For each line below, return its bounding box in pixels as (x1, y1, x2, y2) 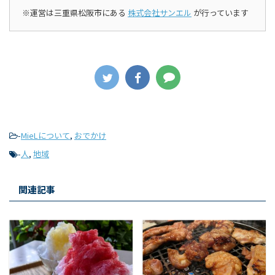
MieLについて (21, 130, 70, 142)
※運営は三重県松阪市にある (22, 7, 128, 19)
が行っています (192, 7, 249, 19)
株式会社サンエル (128, 7, 192, 19)
